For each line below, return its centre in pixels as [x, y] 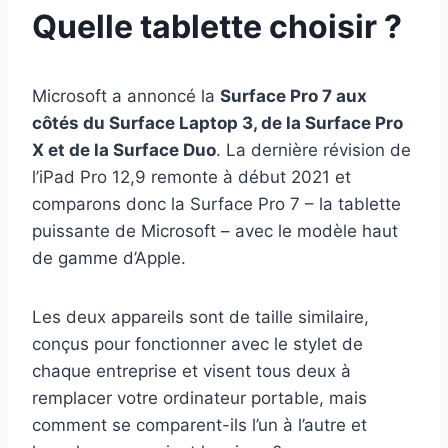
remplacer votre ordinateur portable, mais [199, 397]
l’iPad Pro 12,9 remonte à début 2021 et [191, 176]
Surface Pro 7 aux [293, 95]
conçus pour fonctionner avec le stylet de [197, 343]
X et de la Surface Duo [124, 149]
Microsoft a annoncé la [126, 95]
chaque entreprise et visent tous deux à [191, 370]
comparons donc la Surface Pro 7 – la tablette [216, 203]
